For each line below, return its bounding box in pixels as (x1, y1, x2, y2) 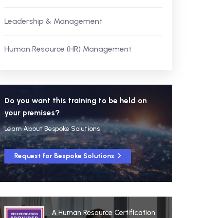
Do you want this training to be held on (4, 96, 147, 105)
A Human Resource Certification (52, 208, 155, 217)
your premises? (4, 108, 60, 117)
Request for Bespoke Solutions (14, 152, 116, 160)
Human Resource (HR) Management (4, 44, 132, 54)
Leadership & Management (4, 17, 103, 26)
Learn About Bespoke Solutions (4, 125, 100, 133)
